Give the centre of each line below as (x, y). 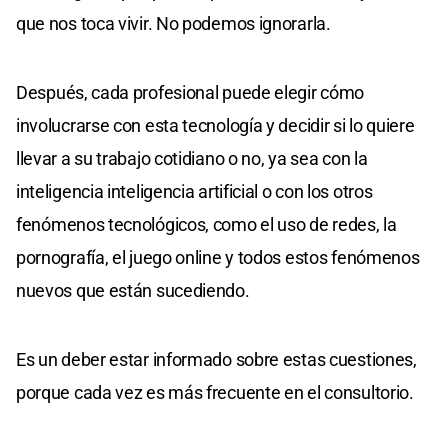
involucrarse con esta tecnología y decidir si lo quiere (215, 126)
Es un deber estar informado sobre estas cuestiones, (216, 360)
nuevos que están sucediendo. (133, 291)
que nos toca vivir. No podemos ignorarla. (173, 24)
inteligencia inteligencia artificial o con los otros (194, 192)
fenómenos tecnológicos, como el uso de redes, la (206, 225)
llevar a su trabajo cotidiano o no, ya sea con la (192, 159)
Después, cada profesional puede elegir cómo (190, 93)
